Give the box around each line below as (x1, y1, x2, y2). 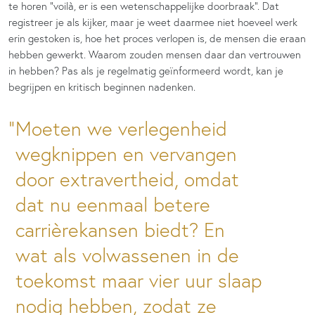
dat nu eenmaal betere (15, 192, 210, 217)
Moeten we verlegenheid (15, 116, 227, 141)
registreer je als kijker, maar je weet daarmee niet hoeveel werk (8, 15, 297, 29)
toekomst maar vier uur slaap (15, 268, 262, 292)
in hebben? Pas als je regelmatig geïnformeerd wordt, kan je (8, 63, 283, 77)
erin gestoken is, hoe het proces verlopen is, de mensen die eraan (8, 31, 306, 45)
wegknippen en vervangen (15, 141, 237, 166)
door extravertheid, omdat (15, 167, 239, 191)
